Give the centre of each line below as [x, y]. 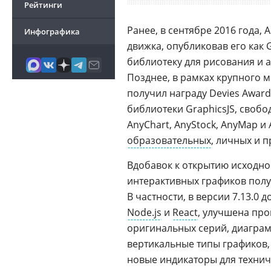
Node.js [144, 212]
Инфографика [52, 31]
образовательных [169, 140]
